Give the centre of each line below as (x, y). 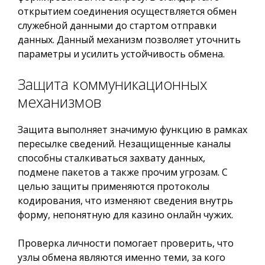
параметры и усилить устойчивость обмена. (121, 54)
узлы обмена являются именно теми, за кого (122, 257)
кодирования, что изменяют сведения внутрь (125, 201)
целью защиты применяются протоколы (114, 186)
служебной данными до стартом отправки (117, 25)
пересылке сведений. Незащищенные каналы (124, 144)
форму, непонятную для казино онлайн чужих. (125, 215)
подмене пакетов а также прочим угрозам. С (123, 172)
